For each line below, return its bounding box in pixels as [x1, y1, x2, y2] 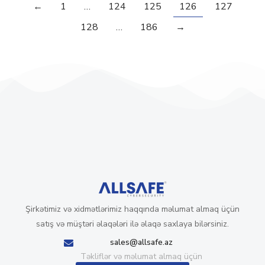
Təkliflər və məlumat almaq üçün [80, 250, 203, 262]
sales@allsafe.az [110, 236, 173, 248]
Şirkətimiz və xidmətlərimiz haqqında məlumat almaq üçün [25, 203, 240, 215]
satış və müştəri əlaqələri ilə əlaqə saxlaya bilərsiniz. [36, 218, 229, 230]
